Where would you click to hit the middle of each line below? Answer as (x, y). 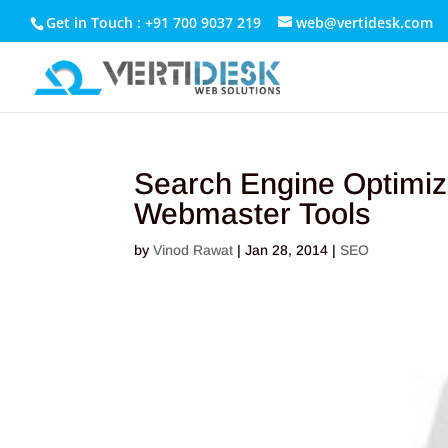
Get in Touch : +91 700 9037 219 (153, 22)
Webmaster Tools (253, 213)
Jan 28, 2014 (287, 250)
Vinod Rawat (193, 250)
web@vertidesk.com (364, 22)
